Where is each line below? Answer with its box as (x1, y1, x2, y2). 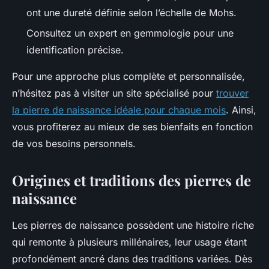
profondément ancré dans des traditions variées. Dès (12, 253, 252, 265)
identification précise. (26, 44, 124, 56)
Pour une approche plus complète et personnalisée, (12, 70, 245, 83)
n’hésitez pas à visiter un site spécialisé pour (12, 87, 216, 100)
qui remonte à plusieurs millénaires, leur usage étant (12, 236, 247, 249)
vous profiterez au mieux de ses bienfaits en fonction (12, 121, 253, 133)
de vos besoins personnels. (12, 138, 136, 150)
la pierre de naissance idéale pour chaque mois (12, 104, 226, 116)
